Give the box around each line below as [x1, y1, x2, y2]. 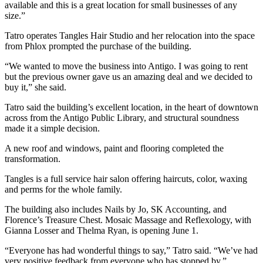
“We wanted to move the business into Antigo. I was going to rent [5, 60, 248, 71]
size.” [5, 10, 25, 21]
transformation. [5, 153, 60, 164]
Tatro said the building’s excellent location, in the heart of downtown [5, 102, 258, 112]
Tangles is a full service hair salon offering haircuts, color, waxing [5, 173, 247, 184]
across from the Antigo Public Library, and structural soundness [5, 112, 239, 123]
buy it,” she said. [5, 82, 66, 92]
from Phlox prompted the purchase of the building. [5, 41, 191, 51]
